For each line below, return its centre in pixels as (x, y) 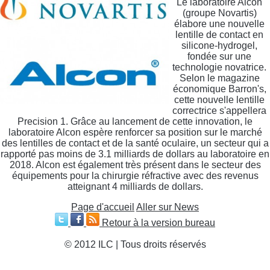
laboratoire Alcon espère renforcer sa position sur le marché (135, 132)
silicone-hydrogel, (219, 45)
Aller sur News (168, 207)
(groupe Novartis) (219, 13)
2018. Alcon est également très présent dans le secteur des (135, 165)
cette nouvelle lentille (219, 99)
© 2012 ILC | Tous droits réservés (135, 244)
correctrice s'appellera (219, 110)
